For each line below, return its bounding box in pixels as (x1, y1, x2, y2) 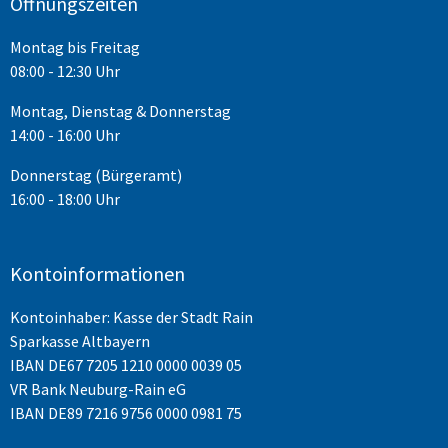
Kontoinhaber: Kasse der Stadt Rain (10, 306, 253, 327)
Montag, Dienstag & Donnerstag (10, 100, 231, 121)
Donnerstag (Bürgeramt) (10, 164, 182, 185)
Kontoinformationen (10, 260, 185, 286)
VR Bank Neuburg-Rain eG (10, 378, 186, 399)
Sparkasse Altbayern (10, 330, 150, 351)
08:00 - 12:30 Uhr (10, 60, 120, 81)
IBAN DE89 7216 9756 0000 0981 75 (10, 402, 242, 423)
